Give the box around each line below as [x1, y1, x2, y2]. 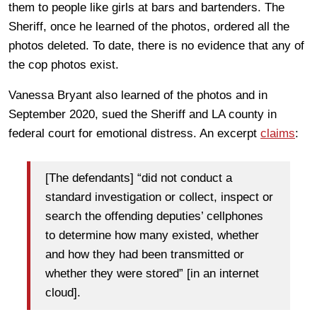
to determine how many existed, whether [45, 229, 259, 243]
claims [260, 126, 295, 140]
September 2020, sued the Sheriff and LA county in [8, 107, 277, 121]
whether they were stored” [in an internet [45, 267, 259, 281]
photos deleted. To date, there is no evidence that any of [8, 38, 304, 52]
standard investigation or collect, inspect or [45, 190, 273, 204]
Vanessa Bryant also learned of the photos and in [8, 88, 267, 102]
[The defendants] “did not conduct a [45, 171, 232, 185]
